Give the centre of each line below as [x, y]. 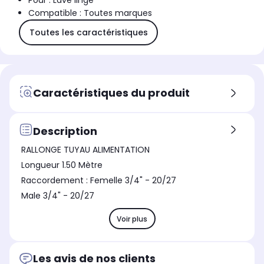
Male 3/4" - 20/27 [58, 196]
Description [65, 131]
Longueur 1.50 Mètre [62, 165]
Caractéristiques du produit [111, 93]
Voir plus [132, 219]
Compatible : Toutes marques [90, 13]
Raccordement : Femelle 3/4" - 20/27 [133, 181]
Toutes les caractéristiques [88, 32]
